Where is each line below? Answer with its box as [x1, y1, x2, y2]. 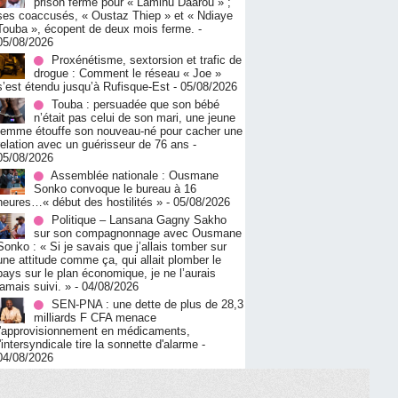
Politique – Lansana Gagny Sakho [52, 213, 227, 227]
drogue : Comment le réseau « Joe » [34, 67, 221, 81]
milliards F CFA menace [34, 311, 156, 325]
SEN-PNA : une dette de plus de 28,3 [52, 298, 243, 312]
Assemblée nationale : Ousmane [51, 169, 219, 183]
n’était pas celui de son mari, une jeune [34, 111, 235, 125]
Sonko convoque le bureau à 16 [34, 182, 196, 196]
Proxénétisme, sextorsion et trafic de [52, 53, 242, 68]
